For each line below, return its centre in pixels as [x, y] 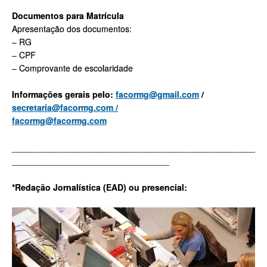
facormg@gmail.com [157, 94]
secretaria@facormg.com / [65, 108]
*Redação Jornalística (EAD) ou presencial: [100, 187]
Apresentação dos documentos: [72, 28]
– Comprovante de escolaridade [72, 68]
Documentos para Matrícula [68, 15]
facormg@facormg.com [59, 121]
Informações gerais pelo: [64, 94]
